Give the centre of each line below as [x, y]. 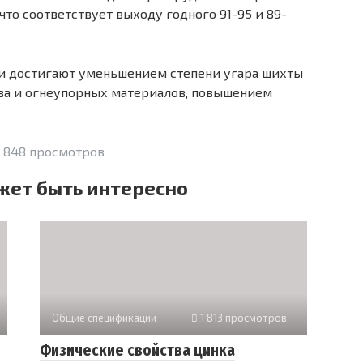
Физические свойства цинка [137, 351]
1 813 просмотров [242, 318]
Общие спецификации [104, 318]
